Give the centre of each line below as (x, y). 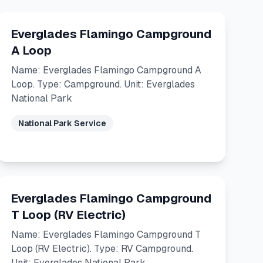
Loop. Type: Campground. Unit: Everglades (103, 84)
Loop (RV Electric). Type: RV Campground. (102, 249)
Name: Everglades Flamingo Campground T (106, 235)
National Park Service (62, 123)
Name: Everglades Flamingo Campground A (106, 70)
